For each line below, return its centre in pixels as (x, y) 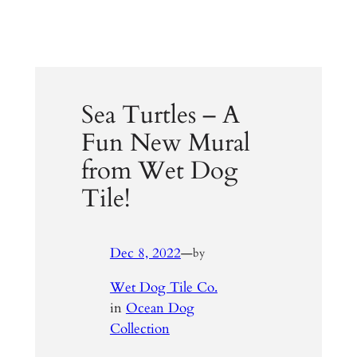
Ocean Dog (160, 308)
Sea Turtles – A (161, 115)
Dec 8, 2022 (145, 253)
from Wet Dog (160, 171)
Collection (139, 328)
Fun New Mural (166, 143)
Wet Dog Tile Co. (163, 287)
